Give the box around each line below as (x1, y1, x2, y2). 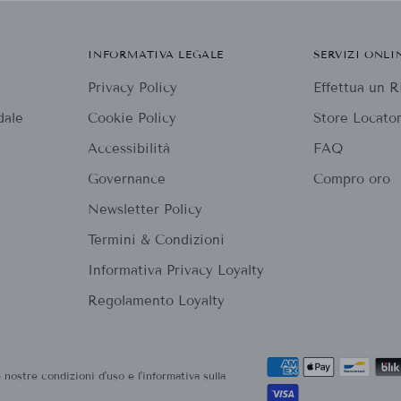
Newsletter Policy (88, 201, 203, 218)
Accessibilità (88, 141, 171, 158)
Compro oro (312, 171, 390, 188)
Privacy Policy (88, 80, 178, 97)
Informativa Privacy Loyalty (88, 262, 265, 279)
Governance (88, 171, 166, 188)
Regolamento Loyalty (88, 293, 226, 310)
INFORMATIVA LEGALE (88, 47, 224, 62)
